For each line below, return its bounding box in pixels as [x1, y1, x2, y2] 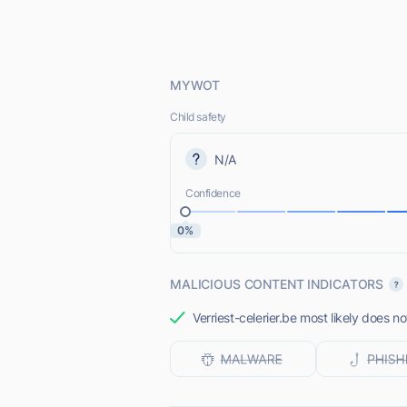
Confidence [185, 186, 241, 200]
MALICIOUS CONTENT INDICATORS [170, 276, 384, 292]
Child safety [170, 110, 226, 124]
